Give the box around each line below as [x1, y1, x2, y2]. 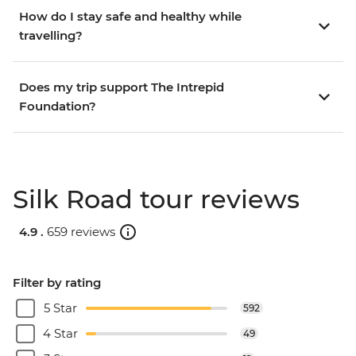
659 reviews [47, 223, 115, 239]
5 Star [44, 300, 77, 316]
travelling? [19, 28, 83, 44]
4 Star [43, 326, 78, 342]
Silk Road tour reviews [13, 184, 300, 215]
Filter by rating [13, 275, 101, 291]
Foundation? [19, 99, 96, 114]
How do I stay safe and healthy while [19, 9, 242, 25]
